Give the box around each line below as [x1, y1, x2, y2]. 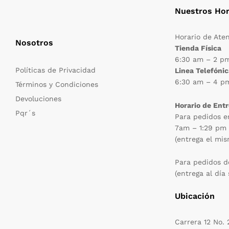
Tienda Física [174, 43, 221, 52]
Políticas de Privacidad [15, 65, 96, 74]
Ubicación [174, 191, 215, 201]
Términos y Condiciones [15, 80, 98, 88]
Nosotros [15, 37, 53, 48]
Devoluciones [15, 94, 61, 103]
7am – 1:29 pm [174, 123, 226, 132]
